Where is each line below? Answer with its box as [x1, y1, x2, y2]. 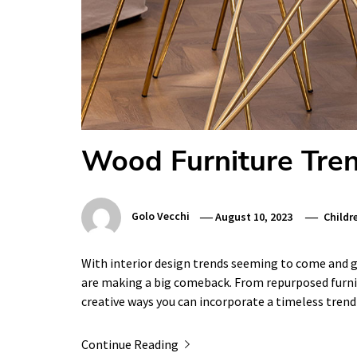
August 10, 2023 [215, 209, 293, 224]
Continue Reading [81, 336, 181, 353]
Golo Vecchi [131, 209, 190, 224]
